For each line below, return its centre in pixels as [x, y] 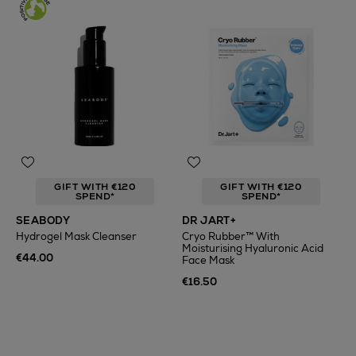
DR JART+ [209, 221]
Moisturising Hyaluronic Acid [253, 248]
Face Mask [208, 260]
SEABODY [43, 221]
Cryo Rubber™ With [231, 236]
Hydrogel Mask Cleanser [76, 236]
